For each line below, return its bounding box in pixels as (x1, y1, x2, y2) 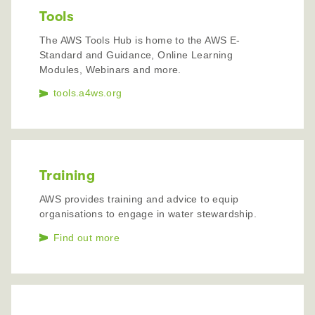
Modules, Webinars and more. (39, 63, 181, 75)
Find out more (53, 231, 120, 243)
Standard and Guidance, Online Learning (39, 49, 233, 60)
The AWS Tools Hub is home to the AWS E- (39, 34, 240, 46)
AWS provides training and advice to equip (39, 193, 239, 205)
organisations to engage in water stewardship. (39, 207, 257, 219)
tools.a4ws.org (53, 87, 122, 99)
